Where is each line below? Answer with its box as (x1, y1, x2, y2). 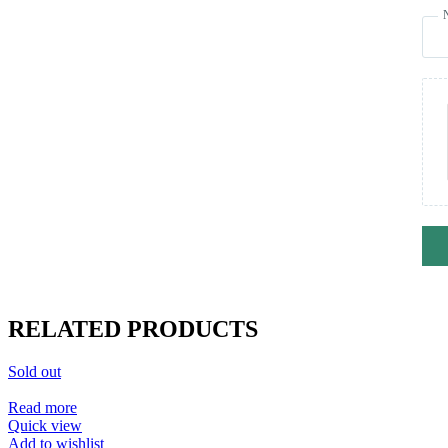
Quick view (8, 417, 82, 435)
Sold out (8, 363, 61, 381)
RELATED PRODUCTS (8, 316, 258, 343)
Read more (8, 399, 77, 417)
